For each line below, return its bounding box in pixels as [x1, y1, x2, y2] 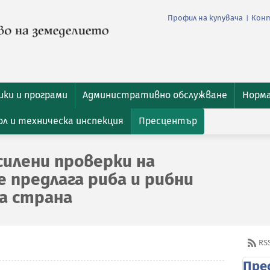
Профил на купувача [168, 13, 243, 23]
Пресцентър [139, 115, 197, 127]
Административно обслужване [83, 89, 227, 101]
